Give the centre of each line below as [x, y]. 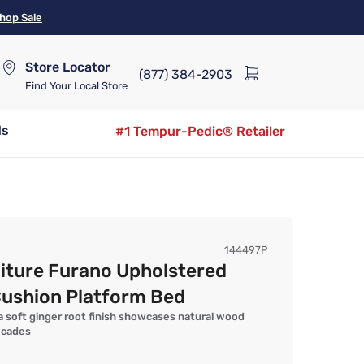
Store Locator [68, 67]
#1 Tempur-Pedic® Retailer [200, 131]
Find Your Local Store [76, 85]
